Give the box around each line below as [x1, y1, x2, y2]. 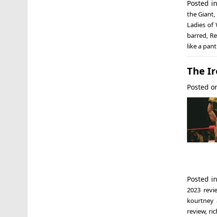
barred [186, 31, 206, 40]
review [186, 207, 205, 216]
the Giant [186, 9, 214, 18]
